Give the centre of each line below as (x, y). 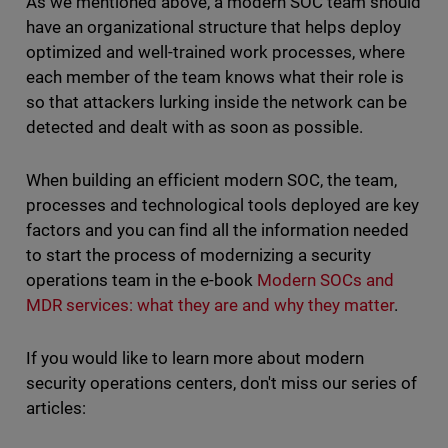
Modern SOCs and (325, 280)
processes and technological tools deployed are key (222, 205)
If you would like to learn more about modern (195, 358)
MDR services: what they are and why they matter (210, 305)
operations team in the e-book (141, 280)
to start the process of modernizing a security (198, 255)
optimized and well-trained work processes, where (215, 52)
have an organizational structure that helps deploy (213, 27)
